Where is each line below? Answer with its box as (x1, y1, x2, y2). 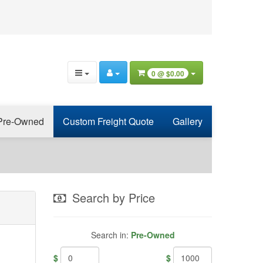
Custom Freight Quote (63, 114, 154, 129)
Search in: (90, 229, 131, 241)
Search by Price (69, 189, 155, 207)
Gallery (173, 114, 203, 129)
